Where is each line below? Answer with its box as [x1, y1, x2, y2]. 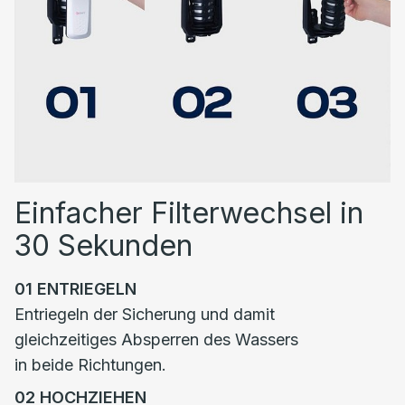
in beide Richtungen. [14, 355, 166, 374]
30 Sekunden [14, 228, 193, 263]
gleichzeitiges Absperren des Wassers [14, 330, 298, 349]
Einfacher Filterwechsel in [14, 195, 363, 231]
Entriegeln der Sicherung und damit [14, 305, 275, 324]
